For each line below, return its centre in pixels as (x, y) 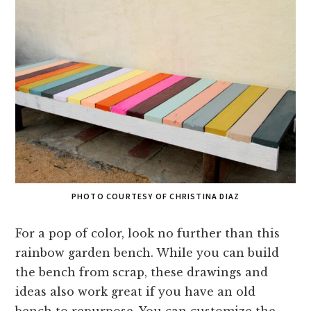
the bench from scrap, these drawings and (142, 272)
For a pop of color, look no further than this (148, 234)
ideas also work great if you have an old (136, 292)
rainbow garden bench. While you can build (148, 253)
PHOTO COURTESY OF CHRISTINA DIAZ (155, 196)
